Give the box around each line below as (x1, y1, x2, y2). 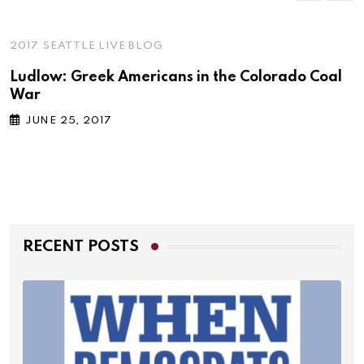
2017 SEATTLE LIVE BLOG (10, 41, 163, 52)
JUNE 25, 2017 (24, 115, 113, 127)
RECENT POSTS (23, 239, 139, 255)
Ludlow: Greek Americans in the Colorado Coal (10, 70, 342, 85)
